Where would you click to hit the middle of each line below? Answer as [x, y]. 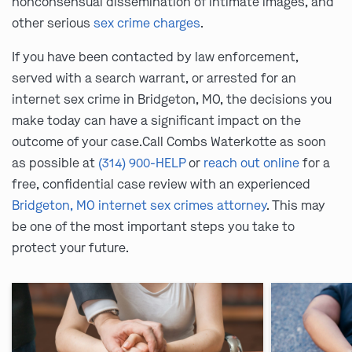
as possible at [55, 163]
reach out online [251, 163]
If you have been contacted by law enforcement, [155, 57]
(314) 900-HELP [142, 163]
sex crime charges [147, 23]
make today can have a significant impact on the [156, 121]
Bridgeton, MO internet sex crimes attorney [139, 205]
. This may [296, 205]
